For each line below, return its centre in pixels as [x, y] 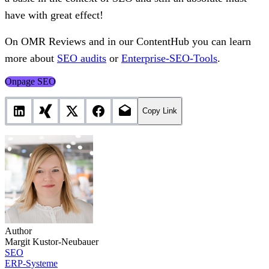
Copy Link [160, 111]
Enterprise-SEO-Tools [169, 58]
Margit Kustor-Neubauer [52, 241]
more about [31, 58]
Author [18, 231]
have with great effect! [54, 15]
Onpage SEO [30, 81]
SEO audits [82, 58]
